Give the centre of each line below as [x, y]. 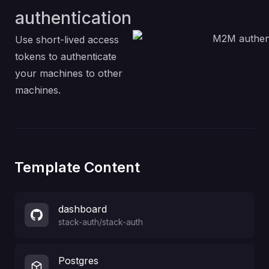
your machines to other [69, 73]
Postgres [78, 261]
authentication [73, 18]
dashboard [83, 209]
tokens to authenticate [66, 56]
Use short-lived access [67, 40]
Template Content [77, 167]
